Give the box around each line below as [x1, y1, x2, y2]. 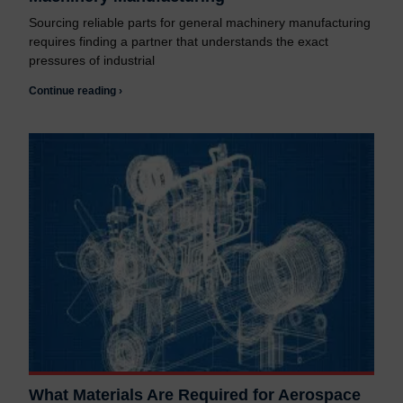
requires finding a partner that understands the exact [29, 34, 328, 49]
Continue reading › [29, 85, 122, 98]
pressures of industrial [29, 53, 155, 68]
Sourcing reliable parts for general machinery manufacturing [29, 15, 371, 31]
